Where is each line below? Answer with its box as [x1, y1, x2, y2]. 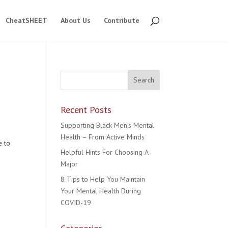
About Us [60, 16, 91, 25]
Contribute [103, 16, 139, 25]
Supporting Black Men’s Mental [61, 121, 155, 130]
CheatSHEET [5, 16, 47, 25]
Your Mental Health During [61, 186, 141, 195]
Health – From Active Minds [61, 132, 145, 141]
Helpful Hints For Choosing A [61, 148, 149, 157]
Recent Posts [61, 104, 112, 116]
